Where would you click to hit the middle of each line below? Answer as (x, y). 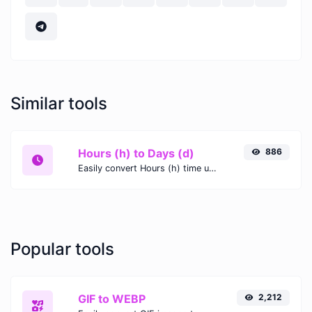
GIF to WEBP (112, 299)
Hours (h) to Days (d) (136, 154)
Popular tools (62, 249)
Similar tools (59, 104)
